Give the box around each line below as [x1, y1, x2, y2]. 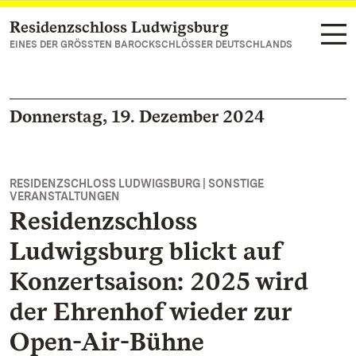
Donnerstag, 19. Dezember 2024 [10, 106, 265, 126]
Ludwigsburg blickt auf [10, 235, 281, 266]
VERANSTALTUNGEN [10, 190, 120, 203]
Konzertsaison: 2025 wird [10, 265, 308, 296]
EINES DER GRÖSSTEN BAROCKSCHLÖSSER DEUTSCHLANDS [10, 39, 292, 50]
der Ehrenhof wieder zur [10, 296, 292, 327]
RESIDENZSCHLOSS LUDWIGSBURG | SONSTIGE [10, 177, 264, 190]
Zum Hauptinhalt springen [29, 21, 186, 36]
